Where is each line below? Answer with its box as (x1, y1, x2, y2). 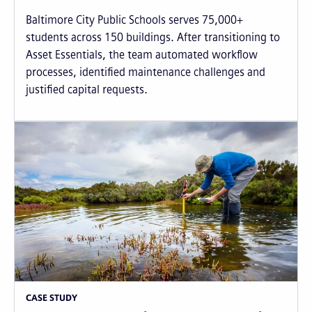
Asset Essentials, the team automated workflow (26, 48, 258, 62)
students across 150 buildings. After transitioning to (26, 31, 280, 45)
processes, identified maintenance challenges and (26, 65, 265, 79)
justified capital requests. (26, 83, 148, 97)
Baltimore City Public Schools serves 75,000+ (26, 13, 243, 27)
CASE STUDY (26, 292, 77, 303)
